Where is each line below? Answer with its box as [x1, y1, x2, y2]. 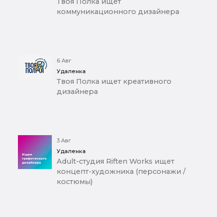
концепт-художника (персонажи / [57, 167, 186, 176]
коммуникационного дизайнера [57, 7, 179, 16]
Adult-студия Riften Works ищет [57, 157, 174, 166]
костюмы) [57, 177, 93, 186]
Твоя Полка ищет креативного [57, 77, 171, 86]
